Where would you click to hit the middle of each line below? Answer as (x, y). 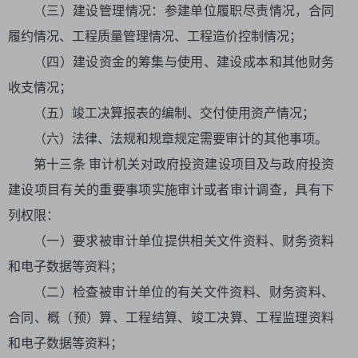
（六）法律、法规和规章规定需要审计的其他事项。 (181, 139)
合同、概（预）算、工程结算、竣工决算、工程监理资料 (171, 318)
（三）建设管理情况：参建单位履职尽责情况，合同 (184, 11)
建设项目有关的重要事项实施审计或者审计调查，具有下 (171, 190)
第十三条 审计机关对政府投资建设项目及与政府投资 (184, 164)
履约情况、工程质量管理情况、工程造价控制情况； (155, 36)
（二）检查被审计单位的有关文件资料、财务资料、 (184, 292)
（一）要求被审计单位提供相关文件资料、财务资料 (184, 241)
